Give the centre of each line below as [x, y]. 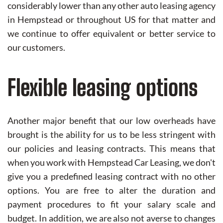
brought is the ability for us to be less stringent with [111, 135]
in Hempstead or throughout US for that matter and [111, 20]
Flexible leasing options [103, 88]
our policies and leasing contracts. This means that [111, 149]
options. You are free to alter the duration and [111, 190]
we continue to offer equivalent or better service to [111, 34]
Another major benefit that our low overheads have [111, 121]
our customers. [36, 48]
